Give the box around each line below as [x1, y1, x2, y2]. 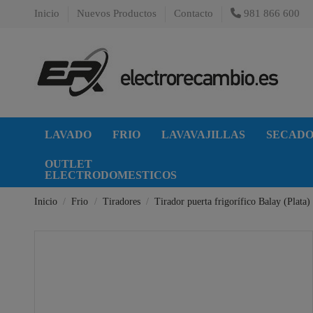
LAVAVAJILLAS [161, 128, 245, 140]
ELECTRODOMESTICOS [45, 168, 177, 181]
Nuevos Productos [77, 8, 159, 19]
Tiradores [102, 196, 140, 207]
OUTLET [45, 157, 92, 170]
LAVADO [45, 128, 92, 140]
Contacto [174, 8, 213, 19]
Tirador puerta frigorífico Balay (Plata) [154, 196, 311, 207]
